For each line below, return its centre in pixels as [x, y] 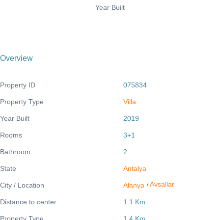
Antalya [135, 168]
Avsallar [162, 184]
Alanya [134, 185]
